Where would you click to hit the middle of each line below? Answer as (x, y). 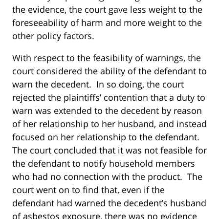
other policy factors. (53, 36)
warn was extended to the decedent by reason (107, 111)
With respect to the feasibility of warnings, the (107, 58)
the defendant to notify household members (104, 164)
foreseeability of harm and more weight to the (107, 23)
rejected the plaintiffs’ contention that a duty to (109, 98)
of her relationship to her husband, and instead (109, 124)
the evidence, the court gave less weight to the (107, 10)
